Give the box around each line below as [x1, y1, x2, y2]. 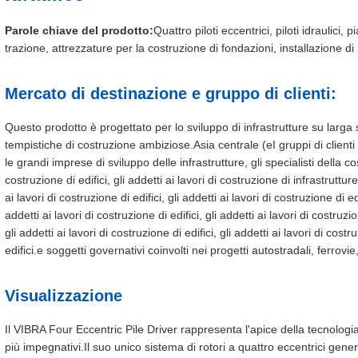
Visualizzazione [5, 287, 122, 304]
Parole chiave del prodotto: [5, 24, 153, 37]
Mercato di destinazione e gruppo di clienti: [5, 85, 336, 102]
